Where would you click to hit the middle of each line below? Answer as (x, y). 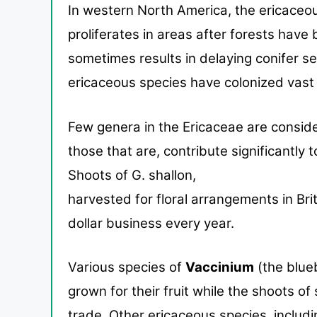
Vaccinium (220, 267)
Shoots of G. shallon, (132, 175)
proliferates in (113, 35)
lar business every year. (161, 223)
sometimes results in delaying (162, 59)
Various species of (127, 267)
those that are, (116, 151)
